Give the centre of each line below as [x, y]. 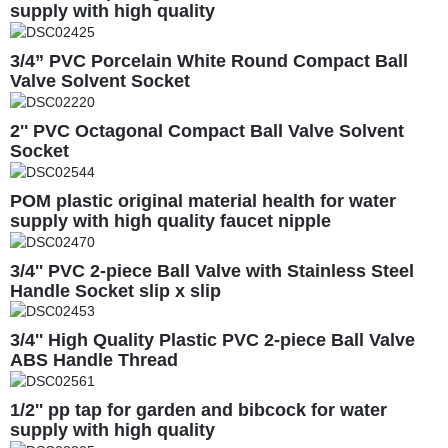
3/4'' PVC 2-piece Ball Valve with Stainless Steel [212, 270]
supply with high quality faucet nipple [170, 220]
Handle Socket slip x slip [115, 290]
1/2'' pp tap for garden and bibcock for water [198, 410]
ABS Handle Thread [94, 360]
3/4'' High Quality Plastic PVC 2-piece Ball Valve [212, 340]
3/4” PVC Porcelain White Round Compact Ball [209, 61]
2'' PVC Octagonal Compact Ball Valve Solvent [207, 130]
